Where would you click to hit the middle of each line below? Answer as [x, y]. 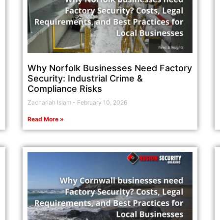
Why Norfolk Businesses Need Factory [110, 68]
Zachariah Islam [50, 103]
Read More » [46, 119]
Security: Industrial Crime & [85, 79]
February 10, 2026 [102, 103]
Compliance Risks [65, 89]
